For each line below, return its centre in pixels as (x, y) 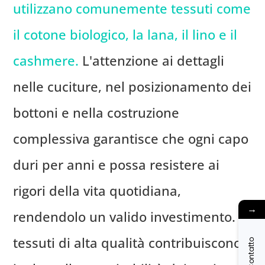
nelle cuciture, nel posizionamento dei (132, 87)
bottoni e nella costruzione (96, 113)
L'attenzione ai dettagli (152, 61)
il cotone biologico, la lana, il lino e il (125, 35)
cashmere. (46, 61)
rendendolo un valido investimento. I (128, 217)
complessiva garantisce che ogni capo (131, 139)
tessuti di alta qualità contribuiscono (127, 243)
